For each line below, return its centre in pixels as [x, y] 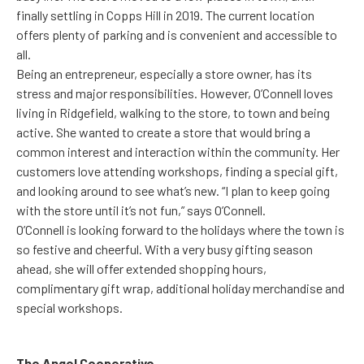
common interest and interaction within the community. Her [178, 152]
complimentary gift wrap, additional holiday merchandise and [180, 288]
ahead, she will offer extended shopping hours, [141, 269]
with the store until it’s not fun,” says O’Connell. [141, 210]
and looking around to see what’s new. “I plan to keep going [173, 191]
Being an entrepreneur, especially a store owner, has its [164, 74]
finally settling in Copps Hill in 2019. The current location [165, 15]
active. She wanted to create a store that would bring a [163, 132]
